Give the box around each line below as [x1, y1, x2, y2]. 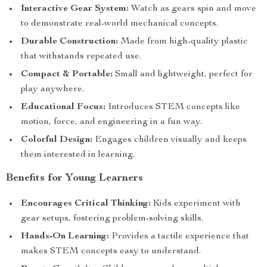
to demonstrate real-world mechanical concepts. [21, 19, 218, 29]
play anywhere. [21, 85, 84, 94]
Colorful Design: [21, 135, 92, 145]
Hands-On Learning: [21, 232, 109, 241]
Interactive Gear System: [21, 4, 129, 14]
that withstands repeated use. [21, 52, 141, 61]
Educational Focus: [21, 103, 105, 112]
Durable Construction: [21, 37, 118, 46]
